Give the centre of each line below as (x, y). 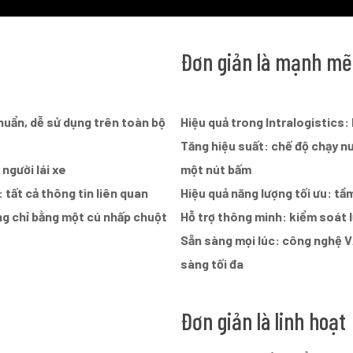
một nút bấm (216, 169)
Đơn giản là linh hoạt (264, 321)
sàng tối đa (212, 264)
